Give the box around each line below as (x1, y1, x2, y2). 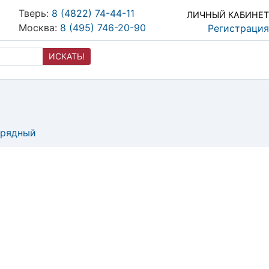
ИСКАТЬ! (49, 51, 85, 61)
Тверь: (19, 7, 49, 19)
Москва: (19, 21, 58, 34)
